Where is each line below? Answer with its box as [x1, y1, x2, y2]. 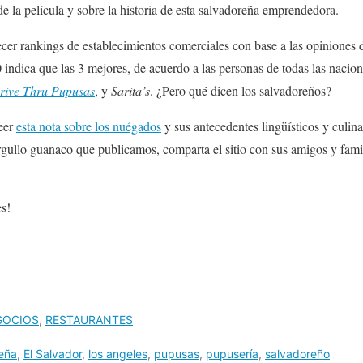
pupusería [206, 346, 258, 361]
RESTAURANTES [45, 312, 133, 327]
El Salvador [23, 346, 82, 361]
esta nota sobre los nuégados [16, 117, 161, 135]
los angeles [88, 346, 147, 361]
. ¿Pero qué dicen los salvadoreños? [150, 81, 331, 99]
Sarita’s [111, 81, 150, 99]
